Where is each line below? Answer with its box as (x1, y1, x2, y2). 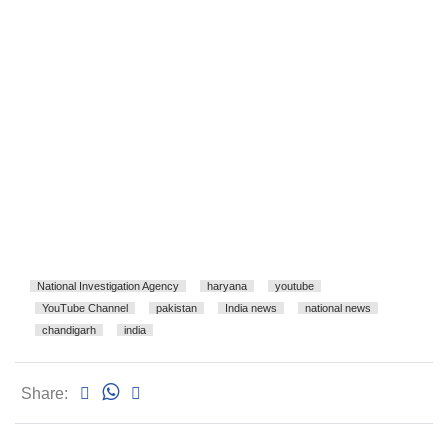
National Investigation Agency (37, 280, 179, 293)
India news (225, 302, 277, 315)
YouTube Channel (42, 302, 128, 315)
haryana (207, 280, 247, 293)
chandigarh (42, 324, 96, 337)
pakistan (156, 302, 197, 315)
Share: (21, 385, 68, 403)
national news (305, 302, 371, 315)
